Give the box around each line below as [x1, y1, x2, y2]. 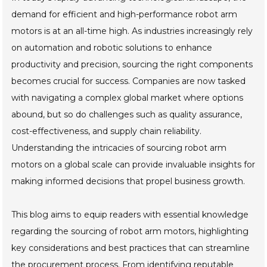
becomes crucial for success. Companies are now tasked [11, 76, 246, 86]
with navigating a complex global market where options [11, 92, 244, 103]
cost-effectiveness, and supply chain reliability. [11, 126, 202, 136]
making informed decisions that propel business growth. [11, 176, 246, 187]
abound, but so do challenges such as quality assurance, [11, 109, 243, 120]
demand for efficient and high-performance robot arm [11, 9, 238, 20]
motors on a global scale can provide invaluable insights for [11, 159, 256, 170]
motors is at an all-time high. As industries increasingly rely [11, 26, 253, 36]
